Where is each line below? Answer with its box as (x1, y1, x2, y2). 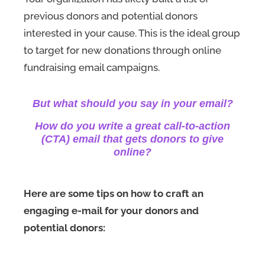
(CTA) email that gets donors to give (41, 132, 224, 145)
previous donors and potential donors (24, 9, 198, 22)
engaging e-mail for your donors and (24, 204, 199, 216)
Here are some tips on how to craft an (24, 187, 203, 199)
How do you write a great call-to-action (35, 119, 230, 132)
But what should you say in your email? (32, 97, 233, 109)
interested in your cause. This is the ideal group (24, 27, 240, 39)
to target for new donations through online (24, 44, 221, 56)
